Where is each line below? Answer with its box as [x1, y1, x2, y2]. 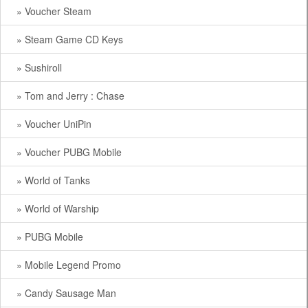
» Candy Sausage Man [11, 286, 116, 300]
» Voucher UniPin [11, 117, 91, 131]
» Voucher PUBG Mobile [11, 145, 122, 159]
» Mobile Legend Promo [11, 258, 121, 272]
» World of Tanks [11, 173, 90, 187]
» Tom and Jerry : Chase [11, 89, 124, 102]
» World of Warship [11, 201, 99, 215]
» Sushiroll [11, 60, 62, 74]
